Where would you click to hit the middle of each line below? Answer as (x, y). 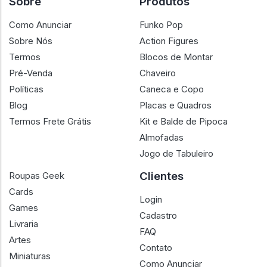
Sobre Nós (31, 41)
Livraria (24, 224)
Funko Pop (161, 25)
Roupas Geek (37, 176)
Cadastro (158, 215)
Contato (156, 248)
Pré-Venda (31, 73)
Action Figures (169, 41)
